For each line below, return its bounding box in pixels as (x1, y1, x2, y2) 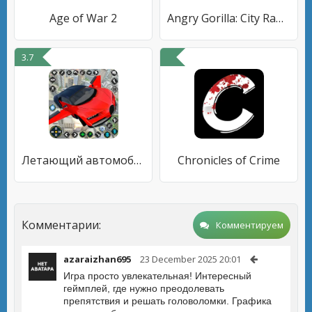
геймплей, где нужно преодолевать (63, 283, 224, 294)
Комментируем (216, 219, 283, 231)
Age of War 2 (49, 10, 117, 26)
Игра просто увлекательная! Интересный (63, 270, 251, 281)
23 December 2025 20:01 (140, 253, 241, 265)
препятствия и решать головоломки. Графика (63, 295, 272, 306)
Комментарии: (22, 217, 101, 233)
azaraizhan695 (63, 253, 131, 265)
